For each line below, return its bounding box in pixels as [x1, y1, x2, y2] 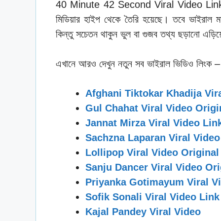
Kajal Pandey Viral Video [85, 206, 201, 217]
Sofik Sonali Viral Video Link [85, 191, 220, 202]
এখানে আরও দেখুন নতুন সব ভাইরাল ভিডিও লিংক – [56, 58, 220, 69]
